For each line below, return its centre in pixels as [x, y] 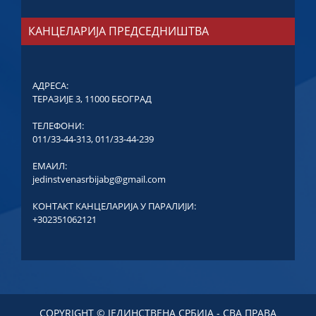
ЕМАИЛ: [50, 166]
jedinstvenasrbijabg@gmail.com [99, 180]
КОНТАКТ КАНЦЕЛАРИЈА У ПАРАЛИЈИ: [114, 206]
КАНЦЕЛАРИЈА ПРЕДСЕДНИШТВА [119, 31]
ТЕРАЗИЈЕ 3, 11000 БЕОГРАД [92, 99]
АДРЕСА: [50, 86]
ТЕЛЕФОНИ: [58, 126]
